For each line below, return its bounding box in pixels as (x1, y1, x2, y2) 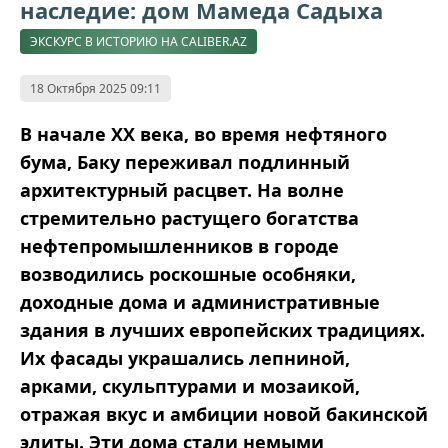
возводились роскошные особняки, (20, 262, 356, 287)
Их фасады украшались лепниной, (20, 346, 350, 371)
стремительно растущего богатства (20, 206, 359, 231)
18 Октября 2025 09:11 (30, 80, 161, 98)
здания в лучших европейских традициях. (20, 318, 425, 343)
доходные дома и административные (20, 290, 380, 315)
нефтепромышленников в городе (20, 234, 339, 259)
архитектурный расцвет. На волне (20, 178, 344, 203)
